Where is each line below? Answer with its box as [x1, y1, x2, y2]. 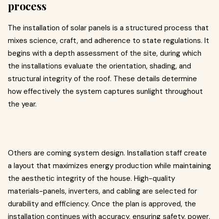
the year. [8, 99, 37, 109]
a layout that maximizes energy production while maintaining [8, 161, 211, 171]
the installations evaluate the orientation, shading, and [8, 61, 191, 71]
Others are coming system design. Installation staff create [8, 148, 207, 158]
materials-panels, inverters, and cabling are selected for [8, 186, 197, 196]
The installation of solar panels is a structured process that [8, 23, 209, 33]
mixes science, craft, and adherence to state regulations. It [8, 36, 209, 45]
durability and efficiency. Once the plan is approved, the [8, 199, 196, 209]
